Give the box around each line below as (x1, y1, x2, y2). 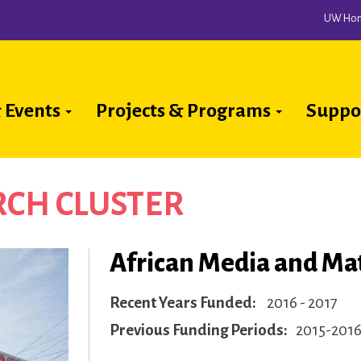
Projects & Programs (96, 100, 274, 121)
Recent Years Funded (110, 294, 252, 311)
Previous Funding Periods (110, 322, 284, 338)
